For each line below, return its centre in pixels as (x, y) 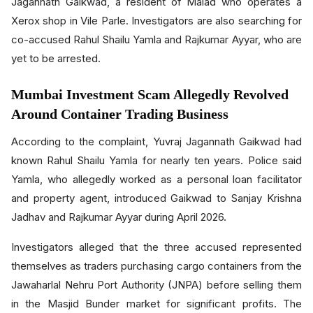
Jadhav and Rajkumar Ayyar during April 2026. (119, 217)
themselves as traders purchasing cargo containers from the (156, 266)
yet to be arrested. (56, 58)
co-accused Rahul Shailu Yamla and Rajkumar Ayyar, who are (156, 39)
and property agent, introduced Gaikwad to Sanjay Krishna (156, 198)
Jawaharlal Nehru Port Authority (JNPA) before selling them (156, 285)
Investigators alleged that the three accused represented (156, 247)
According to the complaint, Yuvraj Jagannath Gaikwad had (156, 141)
